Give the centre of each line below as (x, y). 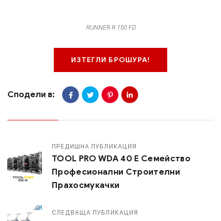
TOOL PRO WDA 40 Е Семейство (121, 158)
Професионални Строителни (116, 172)
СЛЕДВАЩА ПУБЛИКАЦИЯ (95, 212)
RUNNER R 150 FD (110, 27)
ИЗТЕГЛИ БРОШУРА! (110, 60)
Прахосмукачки (86, 185)
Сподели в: (31, 95)
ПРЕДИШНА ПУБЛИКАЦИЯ (94, 146)
